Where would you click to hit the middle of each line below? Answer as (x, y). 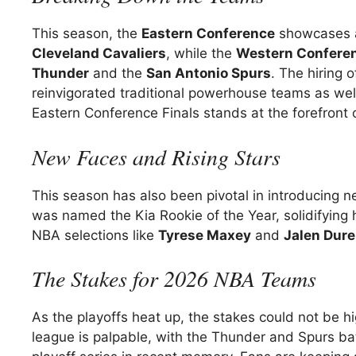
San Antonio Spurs (209, 74)
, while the (201, 54)
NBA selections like (95, 235)
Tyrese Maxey (205, 235)
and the (118, 74)
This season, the (87, 34)
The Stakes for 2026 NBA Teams (174, 279)
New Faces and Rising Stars (156, 156)
